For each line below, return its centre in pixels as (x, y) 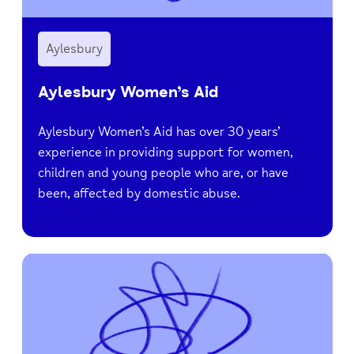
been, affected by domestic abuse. (139, 193)
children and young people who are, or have (163, 173)
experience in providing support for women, (165, 152)
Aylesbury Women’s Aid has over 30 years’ (159, 132)
